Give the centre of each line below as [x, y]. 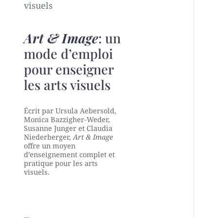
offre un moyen [49, 145]
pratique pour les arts [61, 163]
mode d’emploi [68, 53]
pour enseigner [68, 69]
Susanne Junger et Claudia [68, 128]
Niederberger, [48, 136]
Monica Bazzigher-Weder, [67, 119]
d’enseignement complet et [69, 154]
